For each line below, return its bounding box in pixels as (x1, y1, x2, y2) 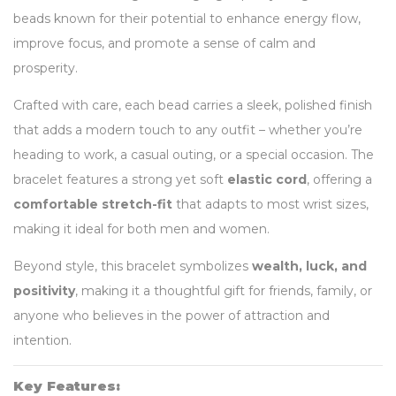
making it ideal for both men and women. (13, 221, 270, 237)
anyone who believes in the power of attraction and (13, 308, 330, 324)
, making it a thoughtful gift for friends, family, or (75, 283, 372, 299)
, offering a (307, 171, 372, 187)
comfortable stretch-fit (13, 196, 172, 212)
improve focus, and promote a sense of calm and (13, 35, 316, 51)
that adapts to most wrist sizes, (172, 196, 369, 212)
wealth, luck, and (252, 258, 367, 274)
